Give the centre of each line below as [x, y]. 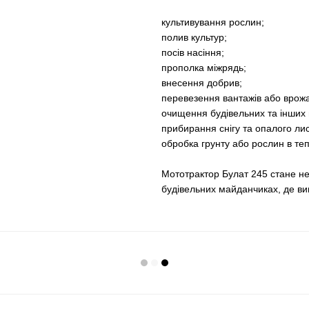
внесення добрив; [202, 82]
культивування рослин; [213, 22]
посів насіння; [193, 52]
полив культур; [194, 37]
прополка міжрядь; [204, 67]
